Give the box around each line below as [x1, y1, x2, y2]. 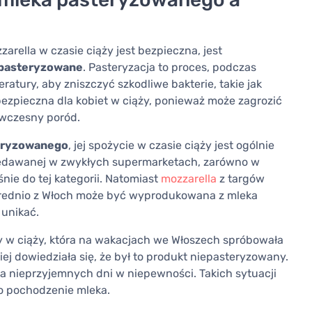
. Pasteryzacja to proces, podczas [83, 61, 256, 75]
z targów [217, 172, 265, 186]
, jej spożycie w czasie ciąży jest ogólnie [68, 139, 274, 153]
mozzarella [161, 172, 217, 186]
